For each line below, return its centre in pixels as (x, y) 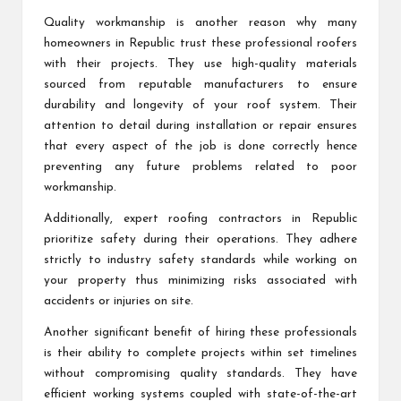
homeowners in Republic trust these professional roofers (200, 43)
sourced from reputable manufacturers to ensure (200, 84)
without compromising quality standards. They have (200, 373)
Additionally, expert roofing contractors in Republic (200, 218)
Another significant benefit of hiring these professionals (200, 332)
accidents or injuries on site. (119, 301)
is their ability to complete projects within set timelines (200, 353)
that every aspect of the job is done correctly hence (200, 146)
